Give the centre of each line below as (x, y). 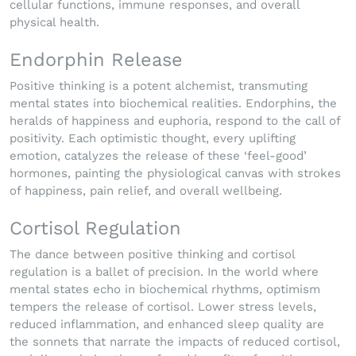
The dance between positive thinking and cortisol (152, 255)
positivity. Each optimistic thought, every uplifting (153, 139)
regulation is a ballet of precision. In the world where (164, 272)
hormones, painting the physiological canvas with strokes (175, 174)
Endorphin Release (96, 60)
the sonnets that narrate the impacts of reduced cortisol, (175, 342)
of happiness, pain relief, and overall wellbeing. (146, 191)
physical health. (54, 23)
